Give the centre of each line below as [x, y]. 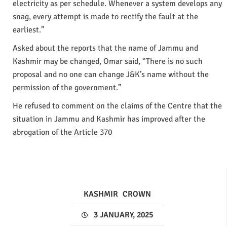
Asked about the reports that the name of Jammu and [105, 48]
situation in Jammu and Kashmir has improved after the [109, 119]
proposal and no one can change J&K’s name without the [111, 74]
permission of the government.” [67, 87]
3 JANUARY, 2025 [122, 215]
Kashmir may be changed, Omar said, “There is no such [108, 61]
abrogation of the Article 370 [62, 132]
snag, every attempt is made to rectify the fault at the [105, 16]
